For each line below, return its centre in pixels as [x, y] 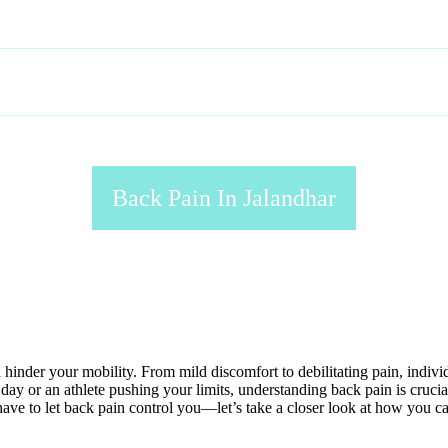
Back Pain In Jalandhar [224, 198]
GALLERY [403, 81]
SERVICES [283, 81]
